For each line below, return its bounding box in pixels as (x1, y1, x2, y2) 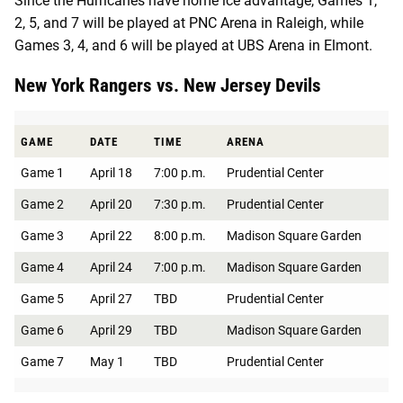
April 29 (90, 322, 132, 337)
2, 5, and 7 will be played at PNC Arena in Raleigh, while (14, 13, 363, 31)
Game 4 (21, 259, 64, 274)
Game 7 (21, 354, 64, 369)
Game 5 (21, 291, 64, 306)
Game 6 (21, 322, 64, 337)
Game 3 (21, 228, 64, 243)
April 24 (90, 259, 132, 274)
